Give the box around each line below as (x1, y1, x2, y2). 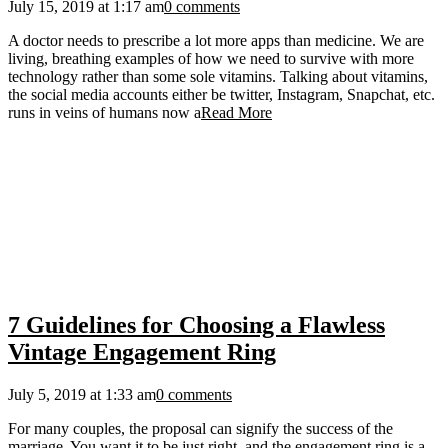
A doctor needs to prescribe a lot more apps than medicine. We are (8, 31, 424, 49)
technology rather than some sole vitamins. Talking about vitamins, (8, 67, 428, 85)
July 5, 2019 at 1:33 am (8, 385, 156, 403)
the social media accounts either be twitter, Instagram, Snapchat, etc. (8, 85, 435, 103)
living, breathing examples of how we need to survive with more (8, 49, 414, 67)
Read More (201, 103, 272, 121)
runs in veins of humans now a (8, 103, 201, 121)
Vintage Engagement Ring (8, 338, 276, 365)
